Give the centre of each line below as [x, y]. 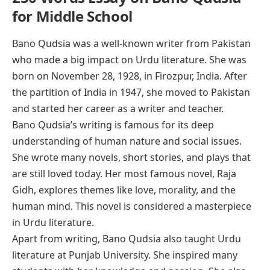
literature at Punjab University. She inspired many [125, 255]
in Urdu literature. [53, 222]
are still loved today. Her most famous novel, [115, 173]
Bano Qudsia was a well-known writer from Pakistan [131, 43]
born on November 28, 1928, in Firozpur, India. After [130, 76]
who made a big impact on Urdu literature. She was [129, 59]
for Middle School [72, 16]
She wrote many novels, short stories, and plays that [131, 157]
